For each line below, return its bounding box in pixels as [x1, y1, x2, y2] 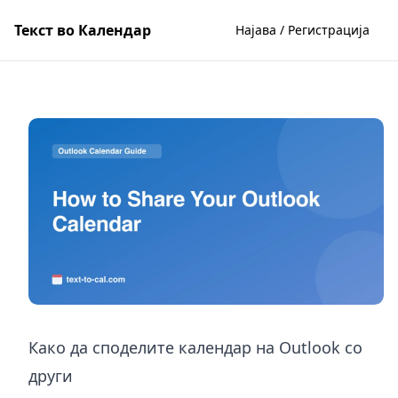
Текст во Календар [14, 20, 151, 40]
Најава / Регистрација [235, 21, 370, 38]
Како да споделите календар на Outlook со [28, 336, 362, 358]
